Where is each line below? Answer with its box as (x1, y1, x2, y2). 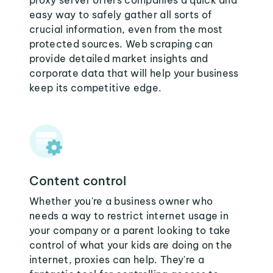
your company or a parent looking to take (29, 224, 231, 236)
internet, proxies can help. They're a (29, 253, 204, 266)
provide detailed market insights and (29, 52, 208, 65)
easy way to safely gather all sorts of (29, 9, 212, 21)
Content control (29, 173, 126, 188)
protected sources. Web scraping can (29, 38, 213, 50)
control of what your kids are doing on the (29, 239, 233, 251)
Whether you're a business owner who (29, 195, 213, 207)
